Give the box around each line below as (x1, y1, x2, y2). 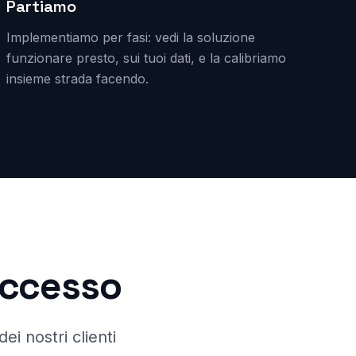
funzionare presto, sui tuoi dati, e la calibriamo (6, 50, 286, 66)
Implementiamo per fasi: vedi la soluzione (6, 29, 255, 45)
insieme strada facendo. (6, 71, 149, 87)
